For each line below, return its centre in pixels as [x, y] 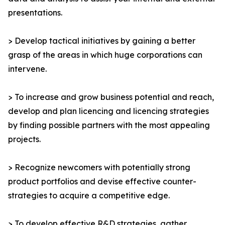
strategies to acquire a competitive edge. [89, 196]
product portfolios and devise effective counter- [102, 182]
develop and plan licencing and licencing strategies [108, 111]
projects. [24, 139]
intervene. [27, 69]
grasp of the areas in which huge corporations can [105, 55]
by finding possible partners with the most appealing [109, 125]
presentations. [35, 13]
